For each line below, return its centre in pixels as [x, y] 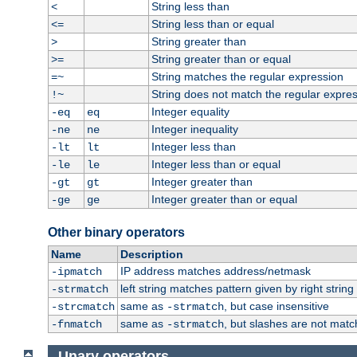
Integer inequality [194, 129]
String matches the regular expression [247, 77]
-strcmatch [82, 307]
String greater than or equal [221, 59]
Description [151, 255]
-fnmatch [76, 325]
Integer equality [190, 112]
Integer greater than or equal [224, 200]
